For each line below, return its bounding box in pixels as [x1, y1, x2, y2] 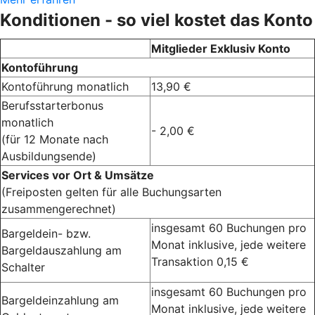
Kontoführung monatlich [1, 79, 129, 94]
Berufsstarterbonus [1, 98, 103, 113]
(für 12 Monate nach [1, 132, 108, 147]
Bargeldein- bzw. [1, 226, 91, 241]
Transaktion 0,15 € [151, 255, 249, 269]
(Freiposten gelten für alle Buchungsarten [1, 185, 221, 200]
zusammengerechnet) [1, 202, 116, 217]
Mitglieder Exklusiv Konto [151, 41, 290, 56]
